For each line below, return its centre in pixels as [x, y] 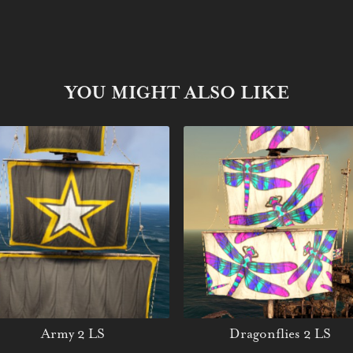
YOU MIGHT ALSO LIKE [176, 93]
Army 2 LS [73, 334]
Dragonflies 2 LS [280, 334]
